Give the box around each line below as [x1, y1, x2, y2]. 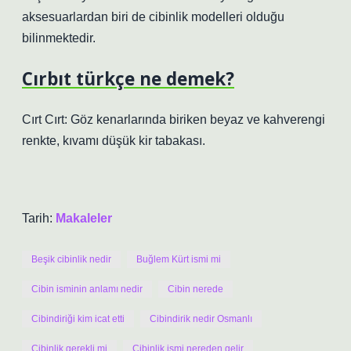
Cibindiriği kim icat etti [31, 313, 125, 324]
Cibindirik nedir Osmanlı [150, 313, 252, 324]
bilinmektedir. [22, 31, 96, 45]
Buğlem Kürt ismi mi [136, 254, 221, 265]
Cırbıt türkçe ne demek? [22, 67, 234, 91]
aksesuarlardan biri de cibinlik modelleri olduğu [22, 10, 284, 24]
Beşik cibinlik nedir [31, 254, 111, 265]
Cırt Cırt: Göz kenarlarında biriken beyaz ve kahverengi [22, 113, 325, 126]
